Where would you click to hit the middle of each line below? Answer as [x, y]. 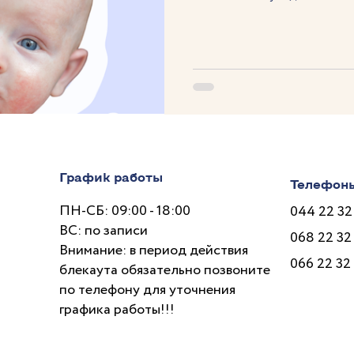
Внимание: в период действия [154, 251]
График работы [111, 176]
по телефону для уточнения [148, 290]
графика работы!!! [117, 310]
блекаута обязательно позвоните [165, 271]
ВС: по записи [104, 231]
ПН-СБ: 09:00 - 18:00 [125, 211]
